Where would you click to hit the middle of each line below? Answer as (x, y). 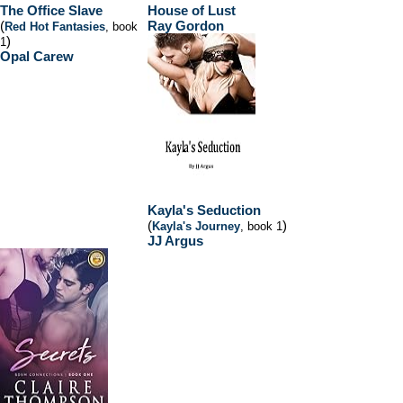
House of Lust (192, 10)
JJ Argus (175, 241)
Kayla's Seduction (204, 210)
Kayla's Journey (196, 226)
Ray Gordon (186, 26)
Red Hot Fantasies (55, 27)
